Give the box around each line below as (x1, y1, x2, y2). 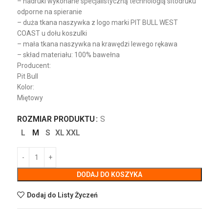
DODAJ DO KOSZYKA (77, 171, 142, 179)
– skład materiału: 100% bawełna (17, 51, 120, 59)
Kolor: (17, 83, 34, 91)
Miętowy (17, 94, 43, 102)
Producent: (17, 62, 51, 70)
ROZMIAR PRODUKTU (17, 114, 95, 124)
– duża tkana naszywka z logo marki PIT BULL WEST (17, 19, 178, 27)
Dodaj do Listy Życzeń (26, 191, 98, 199)
